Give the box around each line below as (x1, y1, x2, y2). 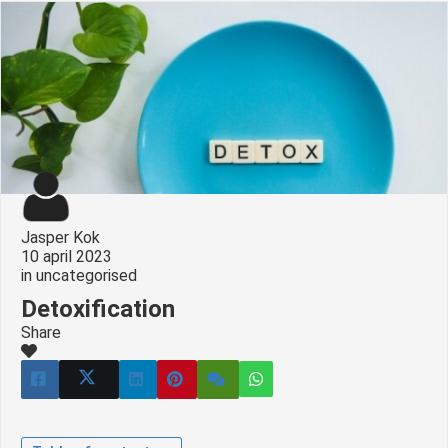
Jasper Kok (21, 227, 100, 247)
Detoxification (21, 294, 175, 323)
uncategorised (36, 265, 137, 285)
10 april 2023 (21, 246, 116, 266)
